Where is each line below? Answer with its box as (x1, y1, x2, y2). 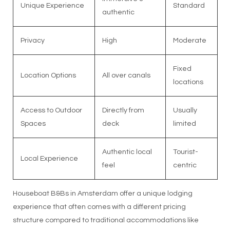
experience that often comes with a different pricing (12, 203, 186, 211)
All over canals (102, 72, 150, 80)
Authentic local (102, 148, 152, 156)
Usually (172, 107, 197, 114)
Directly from (102, 107, 144, 114)
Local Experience (20, 155, 78, 163)
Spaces (20, 120, 46, 128)
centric (172, 162, 197, 169)
